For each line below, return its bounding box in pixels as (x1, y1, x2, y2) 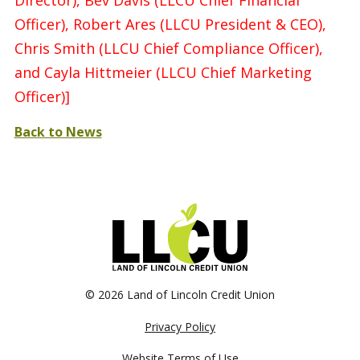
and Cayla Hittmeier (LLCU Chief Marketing (14, 63, 312, 82)
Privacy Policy (145, 319, 215, 334)
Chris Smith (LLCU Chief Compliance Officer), (14, 39, 323, 58)
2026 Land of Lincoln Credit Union (98, 287, 275, 302)
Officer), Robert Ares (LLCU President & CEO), (14, 14, 326, 34)
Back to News (14, 123, 102, 141)
